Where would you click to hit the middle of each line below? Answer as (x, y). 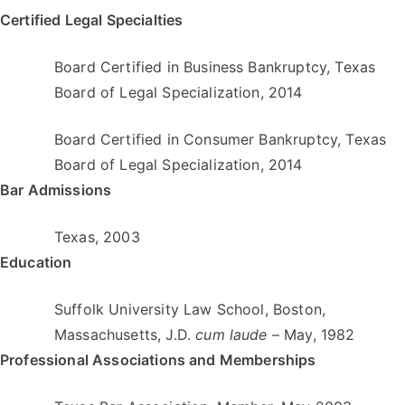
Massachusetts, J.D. (125, 334)
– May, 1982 (311, 334)
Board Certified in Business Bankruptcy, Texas (215, 67)
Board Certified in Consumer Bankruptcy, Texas (221, 139)
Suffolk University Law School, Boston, (190, 309)
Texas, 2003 (97, 237)
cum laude (231, 334)
